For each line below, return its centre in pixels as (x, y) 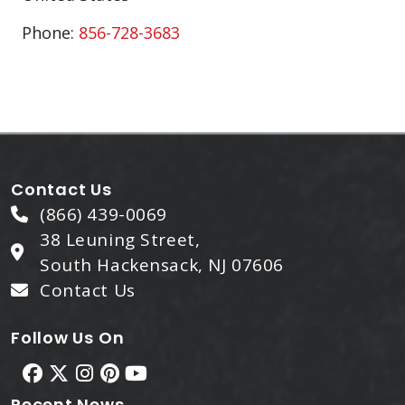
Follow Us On (68, 338)
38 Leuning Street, (120, 240)
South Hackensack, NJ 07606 (162, 265)
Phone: (50, 33)
